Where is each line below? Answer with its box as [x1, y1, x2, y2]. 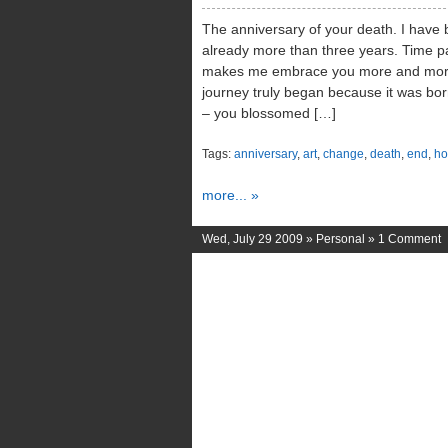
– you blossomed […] [202, 105, 336, 121]
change [323, 147, 364, 161]
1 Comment [378, 232, 441, 246]
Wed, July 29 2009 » [202, 232, 316, 246]
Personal [316, 232, 365, 246]
